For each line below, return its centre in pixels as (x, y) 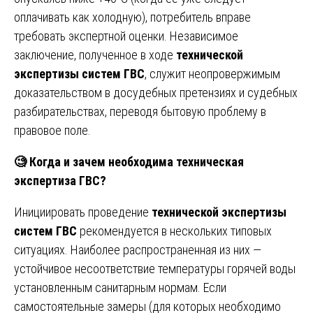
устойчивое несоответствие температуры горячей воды (155, 268)
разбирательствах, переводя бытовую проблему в (140, 111)
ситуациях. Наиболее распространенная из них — (138, 249)
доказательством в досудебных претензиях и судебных (156, 92)
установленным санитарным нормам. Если (120, 287)
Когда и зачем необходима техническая (135, 161)
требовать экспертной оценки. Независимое (126, 36)
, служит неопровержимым (212, 73)
